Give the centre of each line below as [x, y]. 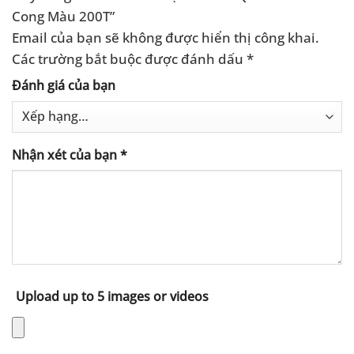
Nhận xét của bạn [66, 154]
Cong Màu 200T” [65, 15]
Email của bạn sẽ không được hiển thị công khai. [166, 37]
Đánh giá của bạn [64, 86]
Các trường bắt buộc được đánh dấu [129, 58]
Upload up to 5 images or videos [112, 296]
